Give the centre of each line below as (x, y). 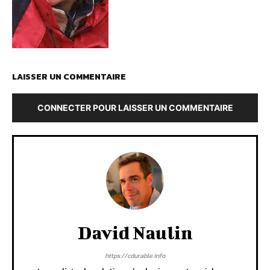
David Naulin (135, 233)
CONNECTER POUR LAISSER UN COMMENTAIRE (135, 108)
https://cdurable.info (135, 256)
